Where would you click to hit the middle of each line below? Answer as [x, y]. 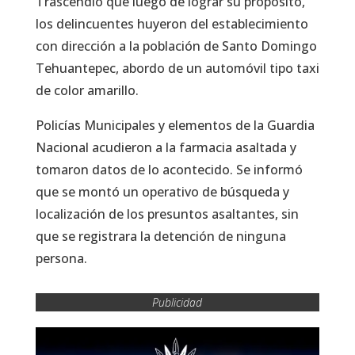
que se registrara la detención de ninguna [160, 236]
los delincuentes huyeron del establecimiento [172, 23]
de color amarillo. [87, 90]
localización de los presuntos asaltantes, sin [167, 214]
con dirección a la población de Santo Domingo [176, 46]
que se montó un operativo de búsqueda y [162, 191]
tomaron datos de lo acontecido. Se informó [169, 169]
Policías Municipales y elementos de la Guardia [175, 125]
